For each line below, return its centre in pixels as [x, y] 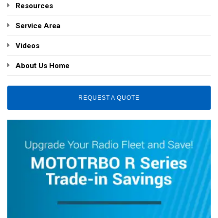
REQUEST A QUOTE [109, 98]
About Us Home [43, 66]
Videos [27, 46]
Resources [34, 6]
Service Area [38, 26]
